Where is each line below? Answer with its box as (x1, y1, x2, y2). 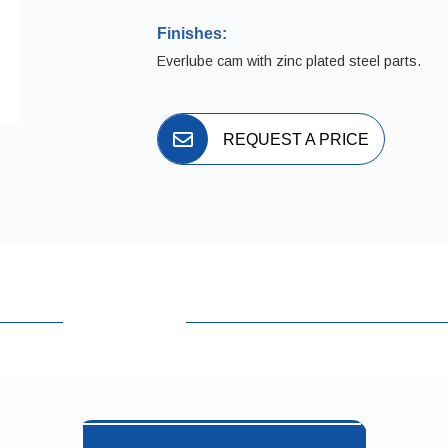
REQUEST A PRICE (223, 130, 369, 148)
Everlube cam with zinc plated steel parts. (157, 53, 421, 70)
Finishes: (157, 25, 227, 43)
